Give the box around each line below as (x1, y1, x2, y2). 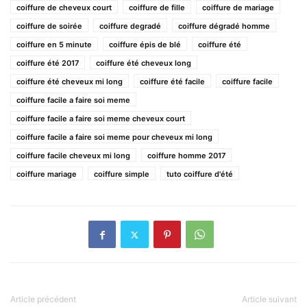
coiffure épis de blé (109, 40, 181, 50)
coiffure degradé (99, 21, 161, 32)
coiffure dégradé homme (178, 21, 270, 32)
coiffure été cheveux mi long (16, 77, 123, 87)
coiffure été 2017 (16, 58, 79, 69)
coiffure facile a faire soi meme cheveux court (16, 114, 185, 124)
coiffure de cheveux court (16, 3, 112, 13)
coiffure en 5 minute (16, 40, 92, 50)
